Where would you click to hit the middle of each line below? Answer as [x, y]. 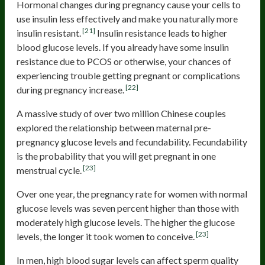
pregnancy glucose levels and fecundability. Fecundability [132, 142]
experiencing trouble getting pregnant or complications [128, 76]
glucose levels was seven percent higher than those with [128, 208]
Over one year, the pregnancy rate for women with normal [132, 194]
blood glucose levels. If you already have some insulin [123, 47]
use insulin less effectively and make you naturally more [127, 19]
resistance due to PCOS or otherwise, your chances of [124, 62]
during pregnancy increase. [70, 90]
